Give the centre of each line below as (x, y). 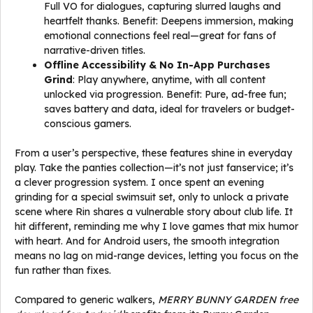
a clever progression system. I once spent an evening (139, 182)
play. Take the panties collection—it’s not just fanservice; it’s (154, 168)
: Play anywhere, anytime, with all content (169, 80)
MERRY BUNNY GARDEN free (228, 300)
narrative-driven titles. (95, 50)
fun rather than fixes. (63, 270)
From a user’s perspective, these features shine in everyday (153, 153)
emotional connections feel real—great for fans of (160, 36)
